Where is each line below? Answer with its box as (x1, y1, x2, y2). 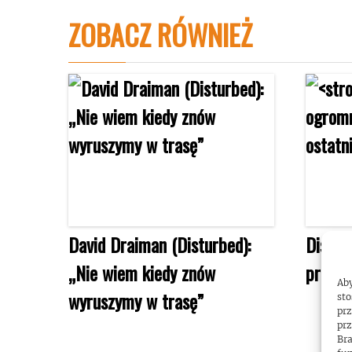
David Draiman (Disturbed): (68, 229, 251, 258)
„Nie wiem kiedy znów (68, 258, 215, 287)
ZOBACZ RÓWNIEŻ (68, 13, 252, 55)
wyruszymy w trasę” (68, 286, 203, 315)
